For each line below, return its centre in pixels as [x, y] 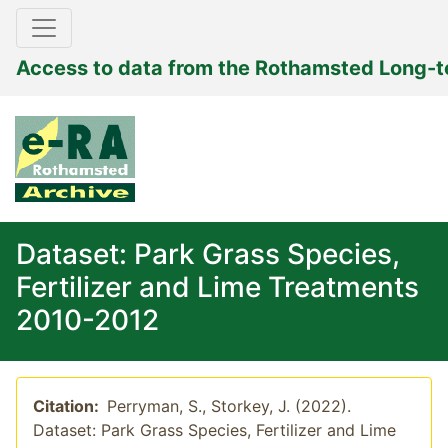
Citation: [70, 406]
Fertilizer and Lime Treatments [217, 287]
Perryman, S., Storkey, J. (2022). [229, 406]
